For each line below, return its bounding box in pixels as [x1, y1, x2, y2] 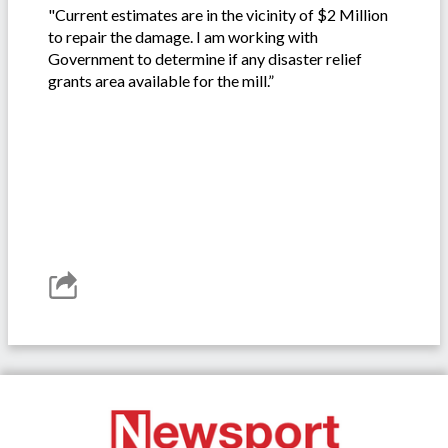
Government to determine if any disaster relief [48, 48, 362, 68]
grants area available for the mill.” [48, 70, 274, 90]
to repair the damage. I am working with [48, 26, 318, 46]
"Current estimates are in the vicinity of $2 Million [48, 4, 388, 24]
